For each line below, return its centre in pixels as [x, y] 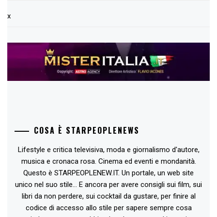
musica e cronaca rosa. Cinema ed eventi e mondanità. [108, 161]
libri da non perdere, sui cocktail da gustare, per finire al [108, 196]
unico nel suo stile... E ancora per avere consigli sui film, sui [108, 184]
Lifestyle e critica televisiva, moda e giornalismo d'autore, [108, 149]
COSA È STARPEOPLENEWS [87, 130]
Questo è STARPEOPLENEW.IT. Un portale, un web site [108, 173]
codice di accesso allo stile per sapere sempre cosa [108, 208]
